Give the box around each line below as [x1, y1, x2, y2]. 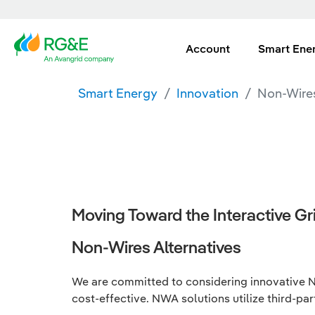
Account [186, 41, 230, 56]
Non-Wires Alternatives [72, 236, 241, 257]
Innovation [176, 85, 238, 101]
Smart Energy [78, 85, 157, 101]
